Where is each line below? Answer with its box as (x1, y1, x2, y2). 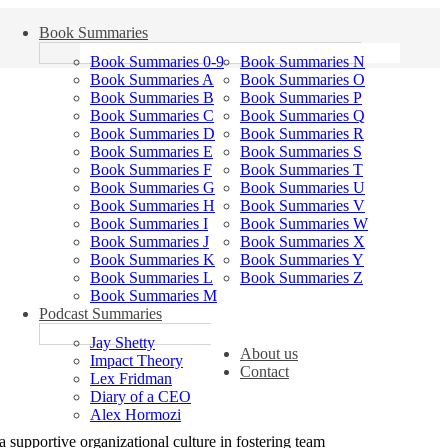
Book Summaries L (90, 269, 213, 286)
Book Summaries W (240, 215, 368, 232)
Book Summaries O (240, 71, 365, 88)
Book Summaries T (240, 161, 363, 178)
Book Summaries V (240, 197, 365, 214)
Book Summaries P (240, 89, 362, 106)
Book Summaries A (90, 71, 214, 88)
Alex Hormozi (90, 406, 181, 423)
